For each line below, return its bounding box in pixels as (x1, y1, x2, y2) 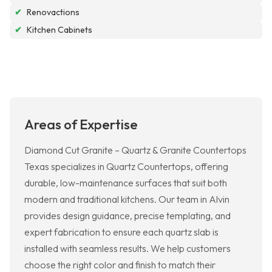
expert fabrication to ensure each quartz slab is (24, 226, 219, 239)
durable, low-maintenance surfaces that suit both (24, 177, 227, 189)
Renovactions (27, 7, 80, 18)
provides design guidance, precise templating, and (24, 209, 231, 222)
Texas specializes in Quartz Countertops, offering (24, 160, 228, 173)
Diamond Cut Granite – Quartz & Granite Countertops (24, 144, 246, 157)
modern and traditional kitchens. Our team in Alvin (24, 193, 229, 206)
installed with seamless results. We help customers (24, 242, 231, 255)
